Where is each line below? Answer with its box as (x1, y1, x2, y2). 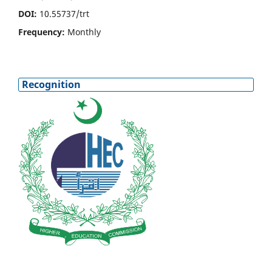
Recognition (22, 77, 81, 91)
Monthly (67, 25, 101, 38)
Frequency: (18, 25, 67, 38)
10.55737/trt (39, 7, 89, 19)
